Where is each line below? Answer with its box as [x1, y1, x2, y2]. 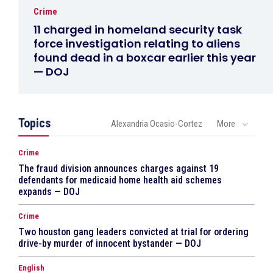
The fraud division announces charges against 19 [18, 163, 219, 175]
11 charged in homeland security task [34, 22, 242, 38]
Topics [18, 116, 51, 131]
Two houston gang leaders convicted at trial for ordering [18, 226, 249, 238]
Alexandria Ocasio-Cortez [111, 118, 202, 130]
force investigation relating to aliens [34, 36, 240, 52]
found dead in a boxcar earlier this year [34, 50, 256, 66]
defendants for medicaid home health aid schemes [18, 174, 222, 186]
